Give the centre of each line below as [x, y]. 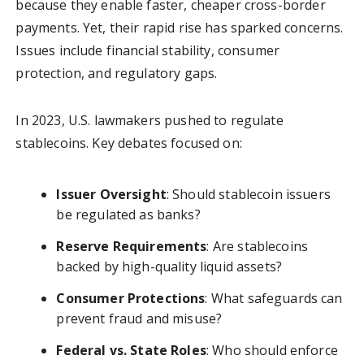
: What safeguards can [274, 299]
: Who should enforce [272, 351]
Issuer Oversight [111, 195]
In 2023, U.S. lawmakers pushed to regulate [149, 121]
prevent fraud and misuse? [139, 319]
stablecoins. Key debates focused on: [129, 143]
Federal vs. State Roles [131, 351]
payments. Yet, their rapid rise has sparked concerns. [180, 28]
